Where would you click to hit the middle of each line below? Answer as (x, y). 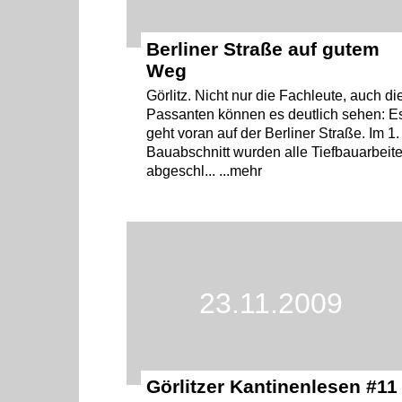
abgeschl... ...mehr (205, 170)
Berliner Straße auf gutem (263, 48)
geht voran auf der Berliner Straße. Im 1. (273, 133)
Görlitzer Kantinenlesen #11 (272, 387)
